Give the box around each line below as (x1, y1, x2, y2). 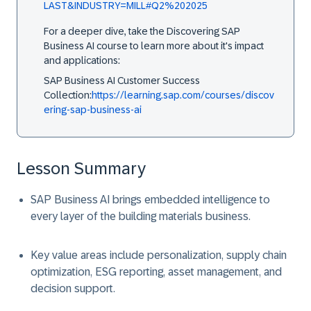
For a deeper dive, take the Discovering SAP (44, 26, 240, 37)
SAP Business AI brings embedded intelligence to (31, 194, 270, 205)
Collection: (44, 90, 92, 101)
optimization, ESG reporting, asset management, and (31, 266, 282, 278)
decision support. (31, 283, 115, 294)
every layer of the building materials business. (31, 210, 251, 222)
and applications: (44, 55, 120, 66)
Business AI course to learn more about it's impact (44, 40, 264, 51)
